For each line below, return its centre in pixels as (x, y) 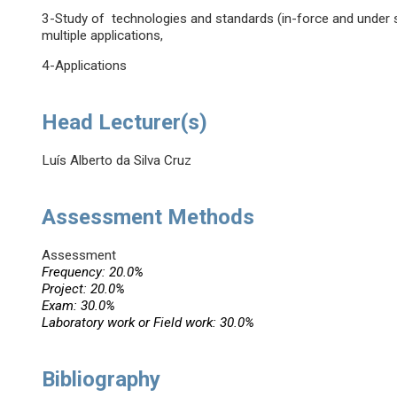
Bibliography (101, 380)
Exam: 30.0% (79, 306)
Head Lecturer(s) (125, 123)
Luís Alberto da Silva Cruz (117, 161)
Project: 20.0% (84, 289)
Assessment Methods (148, 218)
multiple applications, (103, 36)
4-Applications (85, 66)
